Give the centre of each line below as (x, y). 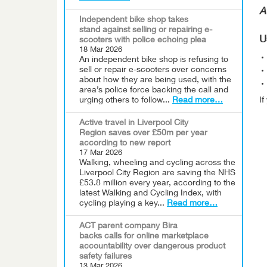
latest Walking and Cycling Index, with (150, 194)
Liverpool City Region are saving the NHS (157, 173)
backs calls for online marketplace (144, 237)
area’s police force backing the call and (154, 91)
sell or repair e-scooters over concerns (153, 70)
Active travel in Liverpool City (134, 123)
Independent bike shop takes (134, 20)
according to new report (125, 144)
